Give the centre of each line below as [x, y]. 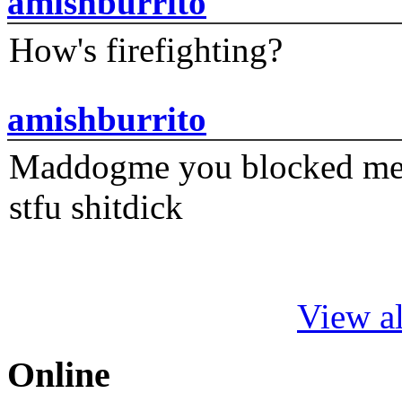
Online [59, 375]
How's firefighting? [146, 50]
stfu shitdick [96, 207]
